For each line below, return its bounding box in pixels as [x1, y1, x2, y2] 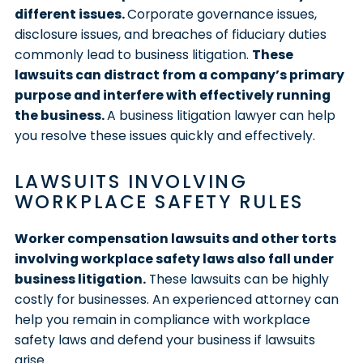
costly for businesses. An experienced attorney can [14, 289, 339, 309]
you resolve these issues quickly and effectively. [14, 126, 315, 145]
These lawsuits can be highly [145, 269, 329, 288]
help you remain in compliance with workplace [14, 310, 310, 329]
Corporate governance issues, [126, 4, 317, 23]
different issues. [14, 4, 127, 23]
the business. [14, 105, 107, 125]
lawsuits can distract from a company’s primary [14, 65, 344, 84]
